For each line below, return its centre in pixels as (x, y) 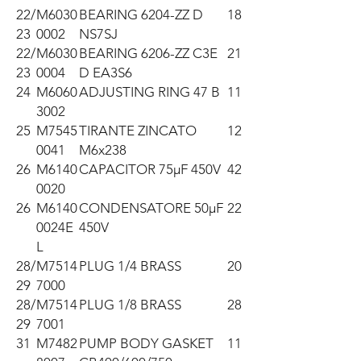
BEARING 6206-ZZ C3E (148, 54)
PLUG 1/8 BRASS (130, 305)
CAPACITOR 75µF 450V (150, 170)
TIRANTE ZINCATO (138, 131)
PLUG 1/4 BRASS (130, 266)
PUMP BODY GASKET (146, 344)
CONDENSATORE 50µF (151, 208)
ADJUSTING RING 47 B (149, 92)
